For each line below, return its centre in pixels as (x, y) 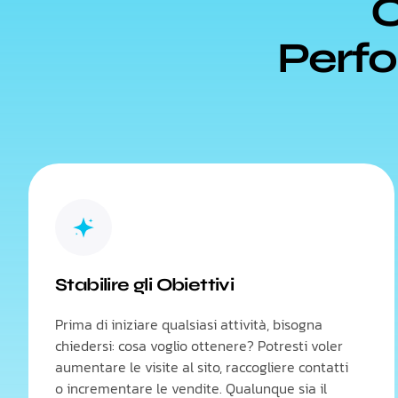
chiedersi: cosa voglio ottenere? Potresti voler (199, 346)
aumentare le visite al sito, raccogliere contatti (202, 367)
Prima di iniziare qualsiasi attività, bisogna (189, 324)
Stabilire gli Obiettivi (145, 285)
